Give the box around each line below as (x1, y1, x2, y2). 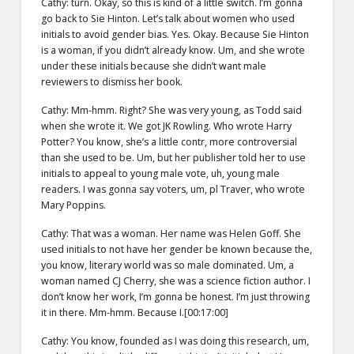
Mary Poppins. (40, 198, 106, 212)
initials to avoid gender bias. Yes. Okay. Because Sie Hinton (40, 27, 309, 41)
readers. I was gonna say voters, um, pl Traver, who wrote (40, 182, 305, 196)
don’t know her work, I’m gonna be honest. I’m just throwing (40, 289, 310, 303)
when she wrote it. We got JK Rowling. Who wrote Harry (40, 119, 292, 133)
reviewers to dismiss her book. (40, 74, 183, 88)
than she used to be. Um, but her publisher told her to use (40, 150, 306, 164)
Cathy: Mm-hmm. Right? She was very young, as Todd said (40, 103, 302, 117)
